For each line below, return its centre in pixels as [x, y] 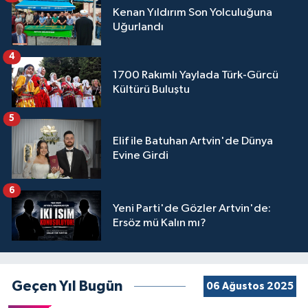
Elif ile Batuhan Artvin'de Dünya [193, 142]
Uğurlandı [138, 27]
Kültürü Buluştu [151, 89]
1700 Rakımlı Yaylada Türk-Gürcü [196, 75]
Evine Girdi [141, 156]
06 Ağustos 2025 [250, 286]
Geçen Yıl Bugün [67, 287]
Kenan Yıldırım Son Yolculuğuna [192, 13]
